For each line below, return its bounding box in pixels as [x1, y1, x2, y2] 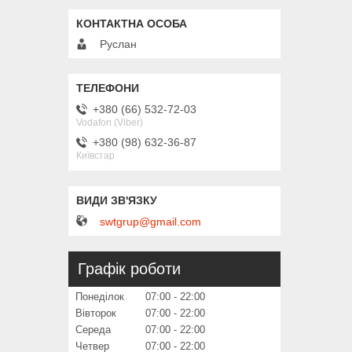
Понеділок [75, 291, 124, 303]
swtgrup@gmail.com [100, 215, 201, 229]
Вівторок [75, 307, 116, 320]
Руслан [100, 38, 137, 51]
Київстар [76, 149, 115, 161]
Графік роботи [78, 260, 181, 278]
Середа [75, 324, 111, 336]
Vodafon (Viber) [76, 116, 143, 128]
